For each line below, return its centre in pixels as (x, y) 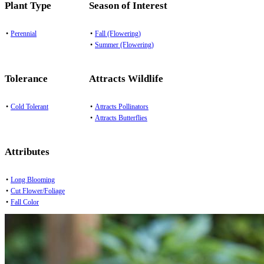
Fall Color (25, 202)
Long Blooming (33, 179)
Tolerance (26, 78)
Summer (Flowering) (124, 44)
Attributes (27, 151)
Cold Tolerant (29, 106)
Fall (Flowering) (118, 33)
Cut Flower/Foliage (38, 191)
